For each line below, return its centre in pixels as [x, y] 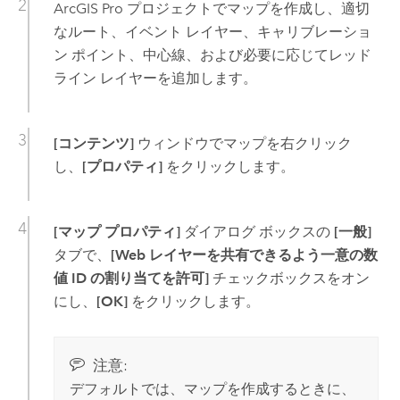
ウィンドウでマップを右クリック [242, 143]
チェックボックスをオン [289, 278]
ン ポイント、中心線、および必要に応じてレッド [212, 54]
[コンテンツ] [93, 143]
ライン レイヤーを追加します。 [155, 78]
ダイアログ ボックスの [257, 231]
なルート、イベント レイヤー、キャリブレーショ [212, 31]
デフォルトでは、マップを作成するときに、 [212, 388]
